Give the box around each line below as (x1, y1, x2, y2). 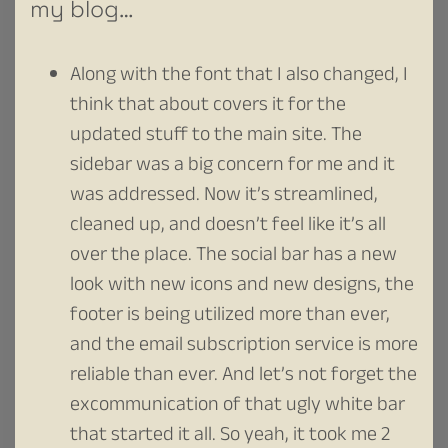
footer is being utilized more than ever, (70, 299, 390, 334)
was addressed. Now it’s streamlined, (70, 179, 378, 214)
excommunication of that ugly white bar (70, 389, 405, 424)
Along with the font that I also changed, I (70, 59, 408, 94)
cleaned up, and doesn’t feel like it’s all (70, 209, 386, 244)
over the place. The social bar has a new (70, 239, 397, 274)
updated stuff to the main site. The (70, 119, 362, 154)
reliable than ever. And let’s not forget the (70, 359, 417, 394)
